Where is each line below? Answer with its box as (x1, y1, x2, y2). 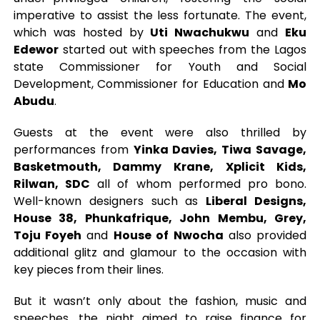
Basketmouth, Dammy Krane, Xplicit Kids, (13, 159, 307, 175)
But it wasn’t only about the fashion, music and (13, 293, 307, 309)
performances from (13, 141, 134, 158)
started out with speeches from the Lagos (58, 41, 307, 58)
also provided (223, 227, 307, 244)
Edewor (13, 41, 59, 58)
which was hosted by (13, 24, 151, 41)
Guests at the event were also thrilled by (13, 124, 307, 141)
